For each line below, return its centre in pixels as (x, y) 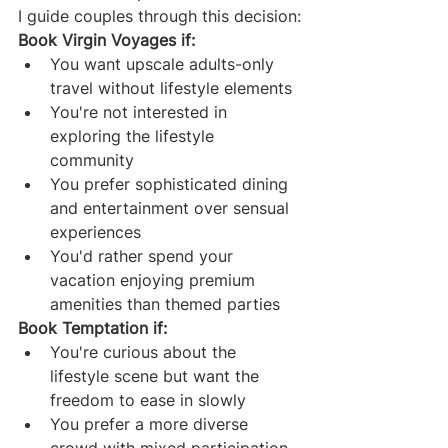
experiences (95, 231)
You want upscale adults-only (164, 63)
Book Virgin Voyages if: (106, 39)
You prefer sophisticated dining (171, 183)
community (92, 159)
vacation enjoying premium (155, 279)
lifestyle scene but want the (157, 375)
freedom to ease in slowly (148, 399)
